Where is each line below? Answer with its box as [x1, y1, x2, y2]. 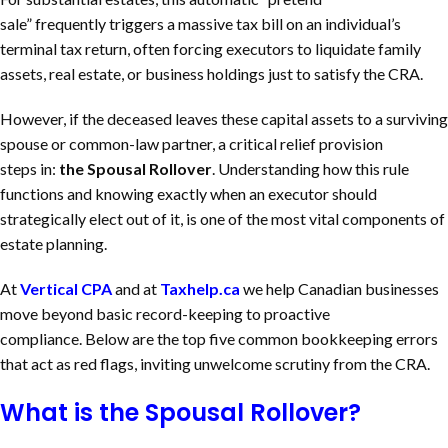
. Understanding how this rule [212, 158, 409, 178]
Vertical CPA [20, 278, 112, 298]
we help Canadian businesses [243, 278, 439, 298]
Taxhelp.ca [160, 278, 240, 298]
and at [112, 278, 160, 298]
